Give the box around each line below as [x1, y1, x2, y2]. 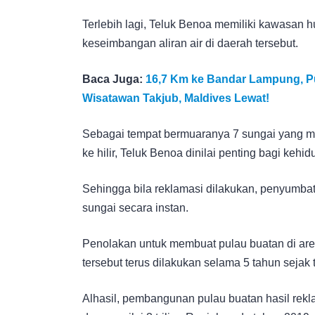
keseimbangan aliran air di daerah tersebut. [82, 37, 298, 49]
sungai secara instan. [82, 201, 188, 214]
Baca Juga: [82, 72, 146, 85]
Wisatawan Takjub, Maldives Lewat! [82, 91, 269, 104]
